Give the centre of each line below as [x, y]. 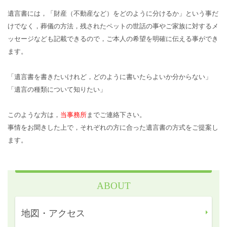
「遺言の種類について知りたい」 [57, 89]
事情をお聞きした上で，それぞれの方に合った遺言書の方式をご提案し [113, 127]
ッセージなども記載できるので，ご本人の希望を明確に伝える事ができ [113, 39]
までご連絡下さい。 [116, 115]
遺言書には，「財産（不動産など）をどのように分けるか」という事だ [113, 13]
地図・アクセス [53, 213]
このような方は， [34, 115]
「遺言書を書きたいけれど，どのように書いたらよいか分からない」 [110, 77]
